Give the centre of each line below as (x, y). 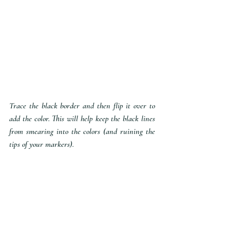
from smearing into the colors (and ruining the (82, 132)
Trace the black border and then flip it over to (82, 106)
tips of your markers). (42, 145)
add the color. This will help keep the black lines (82, 119)
